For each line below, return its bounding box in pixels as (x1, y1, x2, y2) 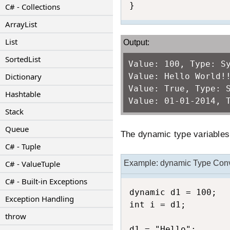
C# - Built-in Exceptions (5, 176, 87, 186)
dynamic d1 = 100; (129, 187, 217, 197)
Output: (123, 38, 149, 47)
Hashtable (5, 89, 41, 99)
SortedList (5, 54, 41, 64)
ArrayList (5, 19, 37, 29)
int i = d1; (129, 200, 186, 209)
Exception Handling (5, 194, 74, 204)
